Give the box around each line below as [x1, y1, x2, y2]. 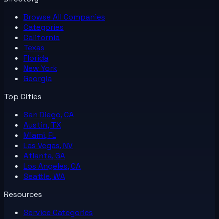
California [23, 32, 60, 43]
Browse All [23, 11, 64, 22]
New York [23, 63, 57, 73]
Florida [23, 52, 48, 63]
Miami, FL [23, 130, 56, 140]
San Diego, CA [23, 109, 74, 120]
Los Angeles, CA [23, 160, 81, 171]
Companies [64, 11, 105, 22]
